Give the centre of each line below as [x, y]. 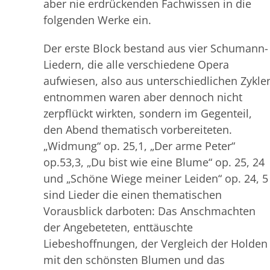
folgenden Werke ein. [97, 20]
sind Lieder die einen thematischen [133, 194]
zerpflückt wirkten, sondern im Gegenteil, [148, 113]
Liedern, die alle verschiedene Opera [136, 64]
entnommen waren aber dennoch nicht [143, 97]
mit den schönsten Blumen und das [134, 259]
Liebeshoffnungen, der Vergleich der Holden [155, 243]
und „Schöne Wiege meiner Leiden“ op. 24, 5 [156, 178]
